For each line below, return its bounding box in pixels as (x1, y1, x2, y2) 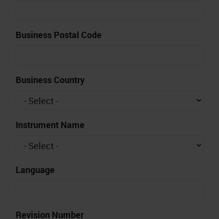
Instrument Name (16, 119, 85, 131)
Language (16, 164, 55, 176)
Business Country (16, 74, 85, 86)
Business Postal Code (16, 29, 102, 41)
